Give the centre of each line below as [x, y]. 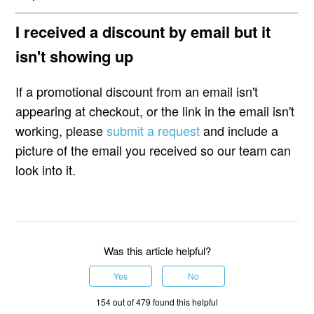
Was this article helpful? [157, 251]
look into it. [46, 170]
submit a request [153, 131]
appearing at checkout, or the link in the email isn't [155, 111]
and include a [239, 131]
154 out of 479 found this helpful [157, 302]
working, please [61, 131]
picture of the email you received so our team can [153, 150]
